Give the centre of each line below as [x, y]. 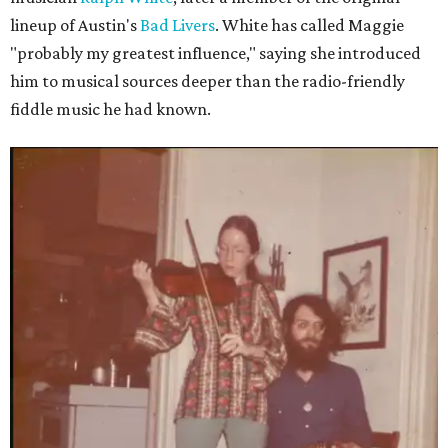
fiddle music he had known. [110, 109]
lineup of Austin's [75, 25]
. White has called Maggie [309, 25]
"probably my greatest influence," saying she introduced [215, 53]
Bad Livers [177, 25]
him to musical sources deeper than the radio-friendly [207, 81]
